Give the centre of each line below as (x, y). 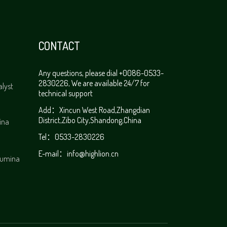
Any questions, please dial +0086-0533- (101, 73)
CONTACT (59, 46)
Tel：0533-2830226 (71, 137)
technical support (66, 93)
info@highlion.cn (93, 154)
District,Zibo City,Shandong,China (90, 120)
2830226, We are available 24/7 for (94, 83)
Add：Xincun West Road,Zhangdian (94, 110)
